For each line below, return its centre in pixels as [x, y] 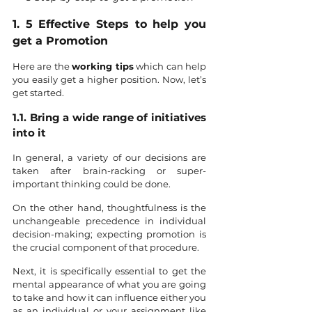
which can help [170, 67]
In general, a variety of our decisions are [109, 158]
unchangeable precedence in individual [109, 221]
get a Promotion [60, 41]
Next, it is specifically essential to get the [109, 271]
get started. [39, 93]
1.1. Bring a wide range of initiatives [109, 118]
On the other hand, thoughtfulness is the [109, 208]
